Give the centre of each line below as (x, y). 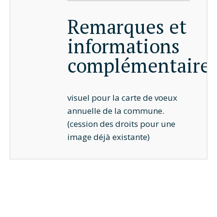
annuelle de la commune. (116, 111)
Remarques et (127, 27)
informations (123, 46)
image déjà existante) (108, 137)
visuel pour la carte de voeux (122, 98)
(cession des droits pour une (121, 124)
